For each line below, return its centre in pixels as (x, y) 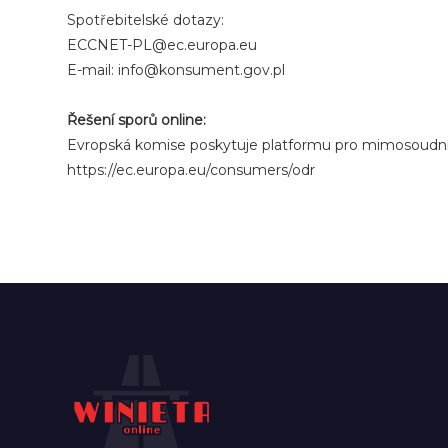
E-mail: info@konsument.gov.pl (176, 70)
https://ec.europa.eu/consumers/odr (191, 170)
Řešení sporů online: (137, 120)
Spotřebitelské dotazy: (146, 20)
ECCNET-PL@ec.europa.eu (162, 45)
